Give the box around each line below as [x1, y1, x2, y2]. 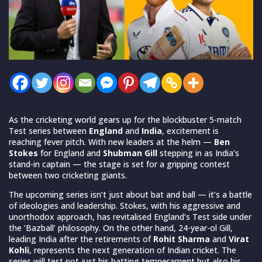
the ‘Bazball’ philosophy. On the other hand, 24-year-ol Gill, [9, 222, 233, 233]
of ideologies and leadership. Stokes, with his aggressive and [9, 199, 240, 211]
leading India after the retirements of [9, 233, 153, 244]
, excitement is [162, 125, 219, 136]
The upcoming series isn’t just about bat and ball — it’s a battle [9, 188, 252, 200]
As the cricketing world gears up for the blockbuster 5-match [9, 113, 242, 125]
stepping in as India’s [157, 147, 239, 158]
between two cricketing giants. [9, 169, 127, 181]
